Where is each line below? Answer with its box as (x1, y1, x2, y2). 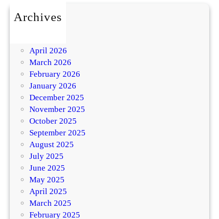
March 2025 (29, 198, 71, 208)
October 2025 (29, 116, 77, 126)
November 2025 (29, 105, 85, 114)
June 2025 (29, 163, 65, 173)
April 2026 (29, 46, 67, 56)
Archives (14, 10, 62, 24)
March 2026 (29, 58, 71, 67)
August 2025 (29, 140, 74, 150)
